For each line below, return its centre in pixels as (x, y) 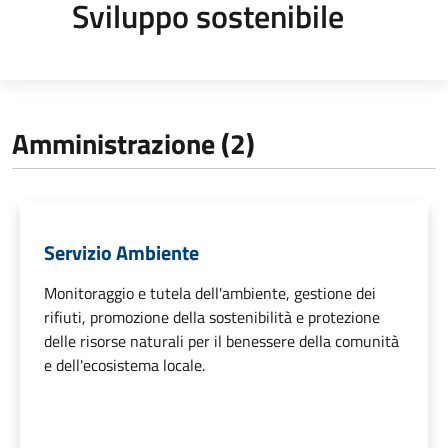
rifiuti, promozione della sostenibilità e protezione (212, 316)
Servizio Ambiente (121, 252)
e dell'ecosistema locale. (124, 364)
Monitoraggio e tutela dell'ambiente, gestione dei (210, 292)
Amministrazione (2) (133, 143)
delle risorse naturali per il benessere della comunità (221, 340)
